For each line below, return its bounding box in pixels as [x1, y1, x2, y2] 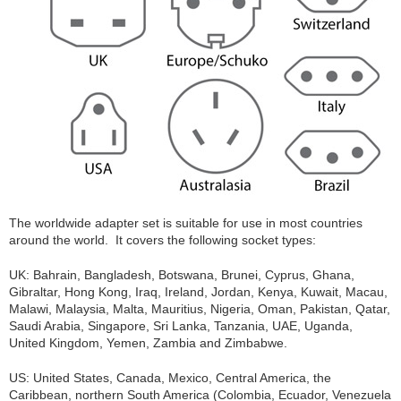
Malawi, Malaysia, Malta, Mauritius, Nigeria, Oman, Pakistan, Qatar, [9, 302, 390, 316]
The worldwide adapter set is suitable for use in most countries [9, 216, 363, 230]
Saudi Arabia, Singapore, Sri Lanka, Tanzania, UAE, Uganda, [9, 319, 353, 333]
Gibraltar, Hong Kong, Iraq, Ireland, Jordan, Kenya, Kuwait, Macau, [9, 285, 388, 299]
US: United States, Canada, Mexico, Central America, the [9, 371, 331, 385]
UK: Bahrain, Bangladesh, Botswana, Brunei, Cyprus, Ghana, [9, 268, 354, 282]
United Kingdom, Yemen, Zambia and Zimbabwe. [9, 336, 287, 350]
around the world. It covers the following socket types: [9, 233, 316, 247]
